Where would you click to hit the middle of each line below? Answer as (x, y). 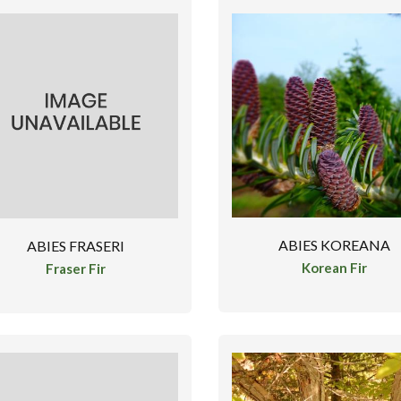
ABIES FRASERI (76, 245)
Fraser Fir (76, 268)
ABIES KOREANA (335, 245)
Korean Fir (335, 267)
